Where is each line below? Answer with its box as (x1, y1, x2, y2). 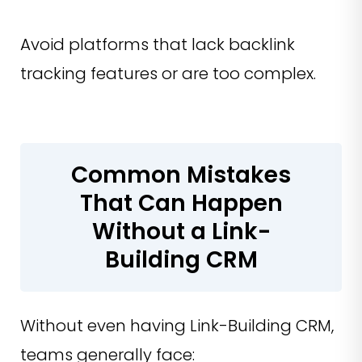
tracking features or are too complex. (20, 62, 316, 86)
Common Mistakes (71, 159, 291, 192)
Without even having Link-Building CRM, (20, 314, 334, 338)
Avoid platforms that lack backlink (20, 33, 295, 57)
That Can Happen (79, 187, 283, 220)
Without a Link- (91, 216, 271, 248)
